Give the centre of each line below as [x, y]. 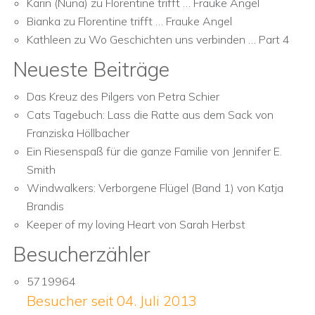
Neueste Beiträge [91, 69]
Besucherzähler [82, 254]
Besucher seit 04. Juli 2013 [112, 301]
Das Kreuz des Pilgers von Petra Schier [123, 96]
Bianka [44, 21]
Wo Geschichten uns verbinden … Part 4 [189, 39]
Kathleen [49, 39]
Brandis [45, 206]
